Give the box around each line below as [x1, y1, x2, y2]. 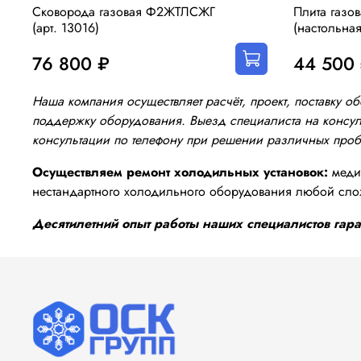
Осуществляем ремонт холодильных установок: [32, 162, 328, 181]
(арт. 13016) [32, 19, 99, 38]
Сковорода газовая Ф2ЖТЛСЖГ [32, 2, 215, 22]
